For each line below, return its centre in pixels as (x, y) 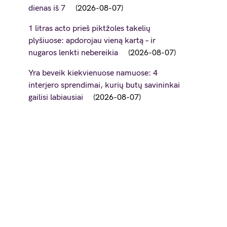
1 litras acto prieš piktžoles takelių (89, 29)
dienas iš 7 (47, 8)
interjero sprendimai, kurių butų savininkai (104, 85)
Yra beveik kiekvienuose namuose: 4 (93, 73)
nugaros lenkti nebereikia (73, 53)
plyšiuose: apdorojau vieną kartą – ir (92, 41)
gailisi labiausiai (56, 98)
